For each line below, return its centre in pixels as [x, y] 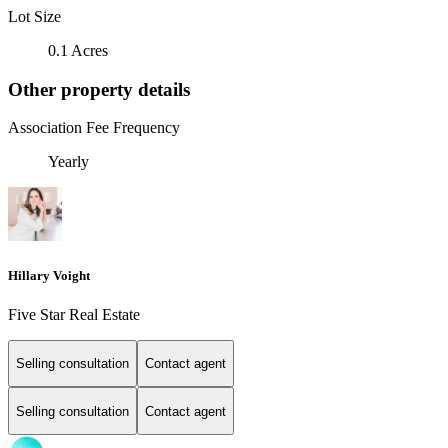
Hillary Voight [49, 275]
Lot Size [34, 16]
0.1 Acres [78, 50]
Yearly [68, 162]
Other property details [99, 89]
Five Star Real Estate [74, 314]
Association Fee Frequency [94, 128]
